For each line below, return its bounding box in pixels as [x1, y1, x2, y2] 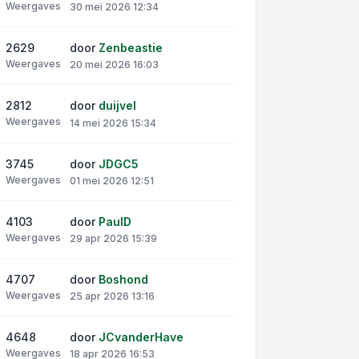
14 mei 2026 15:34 [70, 116, 156, 129]
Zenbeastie [99, 41, 163, 55]
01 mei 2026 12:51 [70, 174, 154, 187]
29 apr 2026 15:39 [70, 232, 157, 244]
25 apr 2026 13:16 [70, 290, 155, 303]
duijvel [99, 99, 136, 113]
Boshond [99, 272, 148, 286]
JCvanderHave [99, 330, 184, 345]
